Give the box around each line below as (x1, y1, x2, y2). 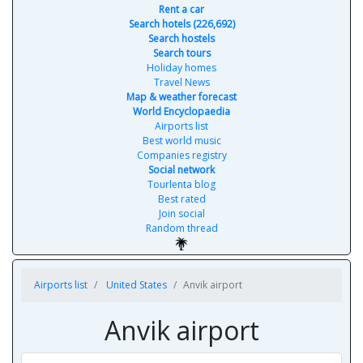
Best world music (142, 134, 221, 147)
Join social (158, 207, 205, 220)
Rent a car (159, 2, 204, 16)
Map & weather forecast (126, 90, 237, 104)
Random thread (145, 221, 218, 235)
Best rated (157, 192, 206, 206)
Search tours (152, 46, 211, 60)
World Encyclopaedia (133, 105, 230, 118)
